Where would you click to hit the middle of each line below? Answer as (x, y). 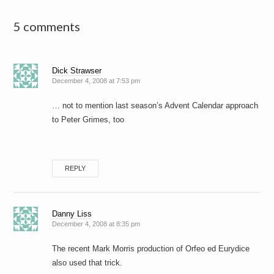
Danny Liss (72, 214)
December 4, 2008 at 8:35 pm (96, 224)
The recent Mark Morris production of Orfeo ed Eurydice (151, 249)
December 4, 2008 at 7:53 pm (96, 81)
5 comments (47, 27)
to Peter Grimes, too (88, 120)
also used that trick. (87, 263)
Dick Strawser (77, 71)
